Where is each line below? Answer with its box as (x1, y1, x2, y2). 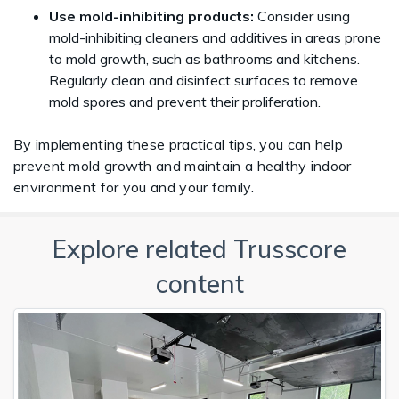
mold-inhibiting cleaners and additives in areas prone (49, 28, 381, 46)
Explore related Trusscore (53, 233, 346, 265)
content (155, 268, 244, 299)
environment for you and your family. (13, 178, 258, 196)
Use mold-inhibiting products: (49, 7, 254, 25)
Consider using (254, 7, 350, 25)
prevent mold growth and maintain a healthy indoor (13, 157, 352, 175)
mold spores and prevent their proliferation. (49, 93, 324, 110)
